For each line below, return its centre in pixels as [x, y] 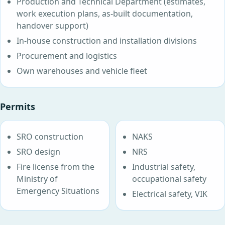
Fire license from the [56, 167]
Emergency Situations [58, 191]
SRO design [39, 152]
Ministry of [37, 179]
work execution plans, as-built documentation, [105, 14]
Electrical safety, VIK [170, 194]
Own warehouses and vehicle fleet [82, 71]
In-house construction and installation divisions [107, 41]
